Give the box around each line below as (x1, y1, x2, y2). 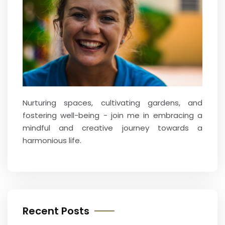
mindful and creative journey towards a (23, 122, 202, 133)
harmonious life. (23, 135, 81, 146)
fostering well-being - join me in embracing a (23, 109, 202, 121)
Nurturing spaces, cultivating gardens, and (23, 97, 202, 108)
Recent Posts (23, 203, 89, 218)
